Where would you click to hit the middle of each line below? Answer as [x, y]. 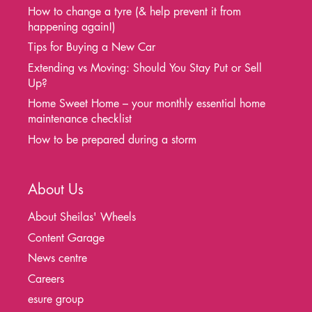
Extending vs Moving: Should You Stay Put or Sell [145, 68]
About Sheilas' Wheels [82, 217]
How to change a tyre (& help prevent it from [134, 11]
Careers [46, 279]
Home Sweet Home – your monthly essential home [147, 103]
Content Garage [66, 237]
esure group [56, 299]
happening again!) [72, 26]
